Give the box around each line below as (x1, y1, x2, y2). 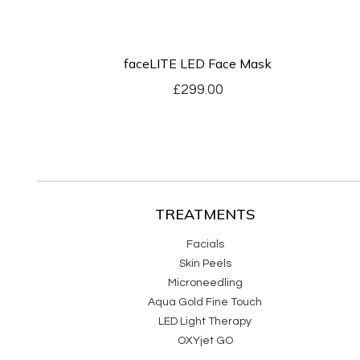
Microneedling (167, 276, 243, 288)
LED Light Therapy (158, 315, 252, 327)
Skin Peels (178, 257, 231, 269)
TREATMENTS (155, 204, 256, 223)
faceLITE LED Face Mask (124, 55, 272, 72)
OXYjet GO (177, 334, 233, 346)
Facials (186, 238, 224, 250)
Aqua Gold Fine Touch (148, 296, 263, 308)
